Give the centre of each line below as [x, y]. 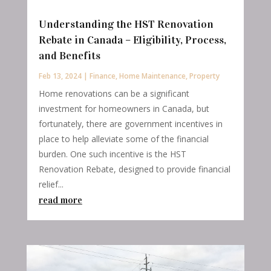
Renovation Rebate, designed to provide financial [134, 169]
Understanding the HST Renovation [126, 24]
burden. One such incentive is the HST [112, 154]
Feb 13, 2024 [60, 76]
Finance [102, 76]
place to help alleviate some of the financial [123, 139]
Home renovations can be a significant [114, 94]
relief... [51, 184]
